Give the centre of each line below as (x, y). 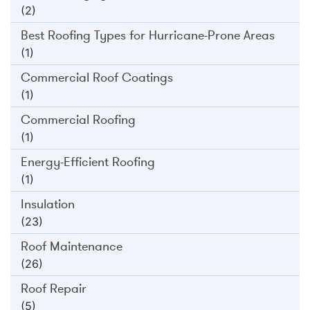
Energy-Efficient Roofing (88, 162)
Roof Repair (54, 288)
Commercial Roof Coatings (97, 77)
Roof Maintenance (72, 246)
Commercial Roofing (78, 119)
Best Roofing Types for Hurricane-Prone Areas (148, 35)
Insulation (48, 204)
